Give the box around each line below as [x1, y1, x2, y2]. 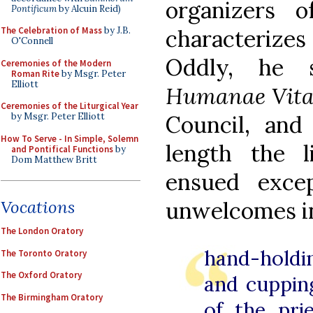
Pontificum [11, 2, 57, 15]
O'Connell [11, 35, 53, 47]
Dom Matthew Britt [11, 153, 97, 166]
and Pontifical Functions [11, 143, 113, 155]
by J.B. [102, 24, 131, 36]
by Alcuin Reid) [57, 2, 121, 15]
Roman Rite [11, 67, 59, 80]
